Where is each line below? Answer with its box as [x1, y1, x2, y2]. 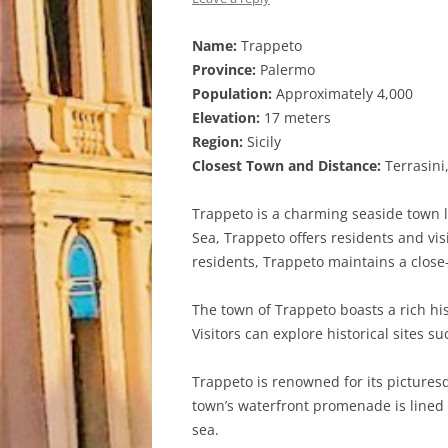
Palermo [256, 60, 315, 79]
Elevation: [192, 108, 260, 127]
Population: [192, 84, 272, 103]
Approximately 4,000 [272, 84, 413, 103]
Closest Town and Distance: [192, 156, 381, 175]
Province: [192, 60, 256, 79]
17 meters [260, 108, 331, 127]
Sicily [243, 132, 281, 151]
